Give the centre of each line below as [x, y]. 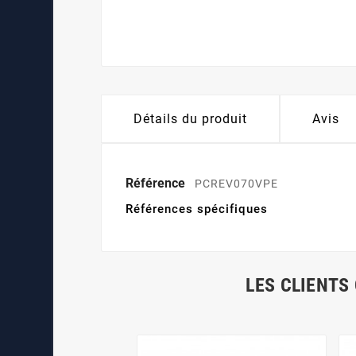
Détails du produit [191, 119]
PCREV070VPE [237, 184]
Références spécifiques [197, 209]
